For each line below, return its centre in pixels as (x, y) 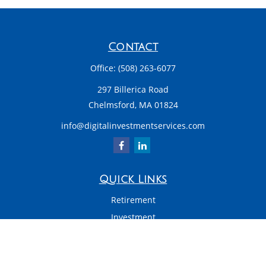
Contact (133, 47)
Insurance (133, 251)
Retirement (133, 200)
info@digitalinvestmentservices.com (133, 126)
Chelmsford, (112, 105)
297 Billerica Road (133, 89)
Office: (104, 68)
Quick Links (133, 179)
